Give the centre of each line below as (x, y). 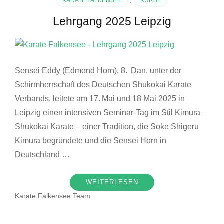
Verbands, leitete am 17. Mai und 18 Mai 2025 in (100, 98)
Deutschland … (42, 154)
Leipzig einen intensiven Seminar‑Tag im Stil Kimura (108, 112)
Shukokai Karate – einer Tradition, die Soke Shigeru (107, 126)
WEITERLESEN (112, 182)
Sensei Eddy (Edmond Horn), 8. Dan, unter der (98, 70)
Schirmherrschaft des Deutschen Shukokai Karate (103, 84)
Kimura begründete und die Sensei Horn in (91, 140)
